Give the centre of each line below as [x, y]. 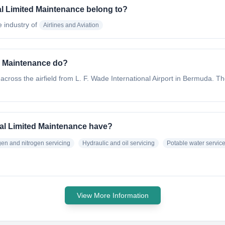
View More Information [113, 195]
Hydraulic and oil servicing [119, 143]
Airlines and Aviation [71, 25]
